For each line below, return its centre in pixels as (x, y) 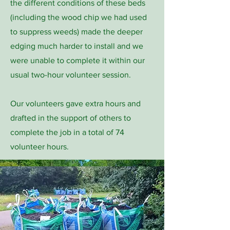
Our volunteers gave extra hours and (75, 103)
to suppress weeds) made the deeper (76, 32)
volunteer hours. (40, 147)
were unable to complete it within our (78, 60)
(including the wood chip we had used (79, 17)
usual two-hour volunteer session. (71, 75)
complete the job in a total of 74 (67, 132)
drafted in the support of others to (71, 118)
